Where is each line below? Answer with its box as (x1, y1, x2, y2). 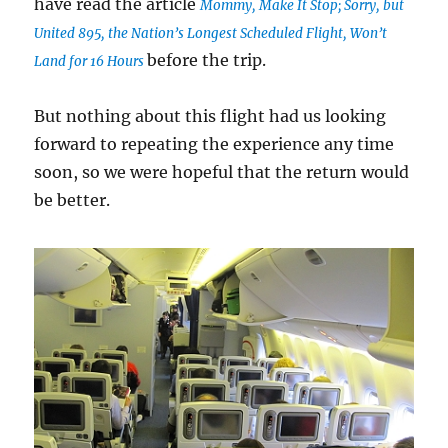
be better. (34, 189, 111, 210)
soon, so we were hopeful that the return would (34, 161, 410, 182)
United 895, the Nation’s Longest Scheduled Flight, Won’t (34, 24, 388, 42)
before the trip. (147, 49, 267, 70)
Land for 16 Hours (34, 52, 148, 70)
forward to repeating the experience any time (34, 133, 395, 154)
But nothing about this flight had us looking (34, 105, 387, 126)
